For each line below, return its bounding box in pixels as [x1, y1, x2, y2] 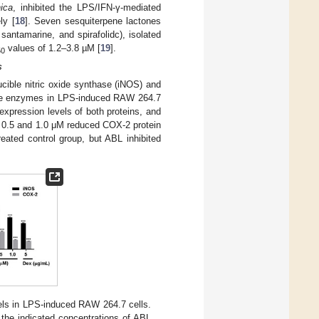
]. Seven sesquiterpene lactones [24, 16, 162, 27]
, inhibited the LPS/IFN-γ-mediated [12, 2, 162, 14]
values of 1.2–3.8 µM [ [5, 43, 100, 54]
